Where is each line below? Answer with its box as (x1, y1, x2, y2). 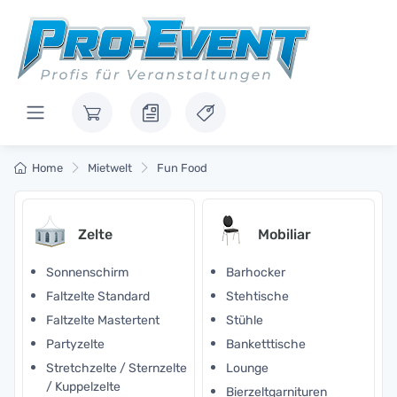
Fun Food (157, 161, 207, 175)
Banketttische (226, 337, 306, 352)
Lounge (226, 361, 269, 376)
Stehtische (226, 289, 289, 304)
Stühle (226, 313, 263, 328)
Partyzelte (46, 337, 105, 352)
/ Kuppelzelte (46, 379, 121, 394)
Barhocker (226, 265, 285, 280)
